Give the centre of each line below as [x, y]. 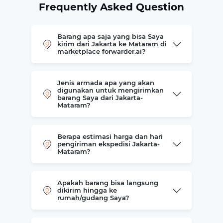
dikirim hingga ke [87, 190]
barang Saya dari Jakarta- [100, 98]
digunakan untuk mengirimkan [110, 90]
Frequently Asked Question [111, 7]
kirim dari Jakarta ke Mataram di [112, 44]
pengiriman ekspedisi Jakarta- [108, 144]
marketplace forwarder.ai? [101, 51]
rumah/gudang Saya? [93, 198]
